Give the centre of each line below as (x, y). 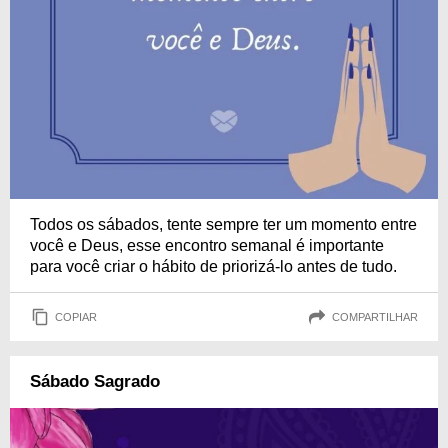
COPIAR (76, 316)
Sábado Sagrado (95, 381)
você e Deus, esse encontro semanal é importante (207, 245)
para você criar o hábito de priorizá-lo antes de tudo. (213, 266)
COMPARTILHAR (375, 316)
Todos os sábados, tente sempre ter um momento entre (223, 224)
